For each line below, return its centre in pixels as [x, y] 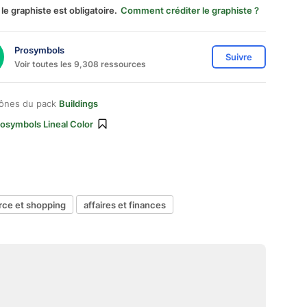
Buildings [78, 103]
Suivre [239, 57]
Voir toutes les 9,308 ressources [80, 64]
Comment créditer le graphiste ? [190, 10]
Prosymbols [39, 50]
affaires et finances [125, 205]
